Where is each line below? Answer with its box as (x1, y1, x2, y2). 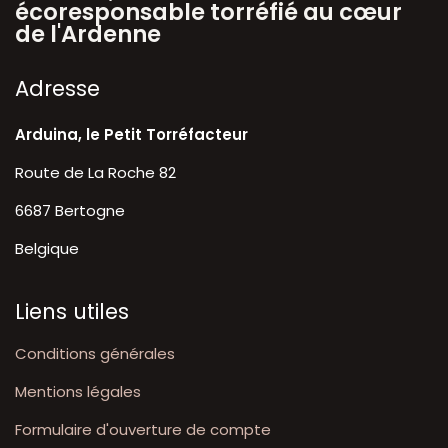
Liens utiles (15, 297, 129, 327)
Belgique (15, 238, 79, 260)
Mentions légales (15, 381, 141, 403)
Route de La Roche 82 (15, 162, 176, 184)
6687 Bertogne (15, 200, 125, 222)
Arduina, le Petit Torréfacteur (15, 124, 248, 146)
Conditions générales (15, 343, 175, 365)
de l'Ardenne (15, 18, 161, 51)
